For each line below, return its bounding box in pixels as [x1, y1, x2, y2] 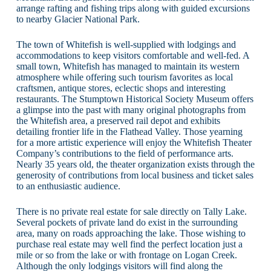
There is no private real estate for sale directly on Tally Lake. [16, 206, 247, 217]
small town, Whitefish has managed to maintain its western [16, 60, 240, 71]
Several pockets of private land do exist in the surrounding [16, 217, 238, 227]
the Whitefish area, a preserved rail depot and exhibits [16, 115, 220, 126]
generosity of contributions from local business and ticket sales [16, 169, 253, 180]
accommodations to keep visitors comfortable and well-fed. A [16, 50, 249, 60]
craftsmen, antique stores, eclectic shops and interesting [16, 82, 226, 93]
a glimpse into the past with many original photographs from [16, 104, 246, 115]
